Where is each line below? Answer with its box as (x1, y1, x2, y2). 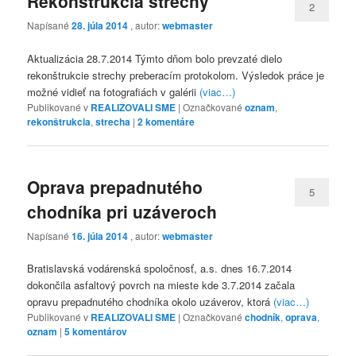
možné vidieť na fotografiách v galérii (27, 83, 200, 99)
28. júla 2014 (72, 18, 129, 33)
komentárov (70, 324, 128, 339)
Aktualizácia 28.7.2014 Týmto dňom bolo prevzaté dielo (27, 50, 283, 66)
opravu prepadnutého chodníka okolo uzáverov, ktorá (27, 294, 274, 310)
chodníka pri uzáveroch (27, 199, 218, 223)
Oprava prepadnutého (27, 174, 203, 199)
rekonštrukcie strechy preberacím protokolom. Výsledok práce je (27, 67, 325, 83)
